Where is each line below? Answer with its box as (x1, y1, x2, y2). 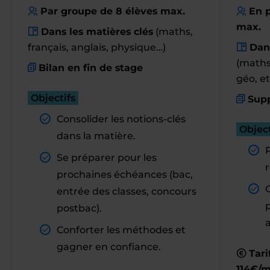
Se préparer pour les (56, 152, 157, 163)
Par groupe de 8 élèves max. (40, 5, 185, 17)
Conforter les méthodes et (56, 224, 186, 236)
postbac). (56, 202, 102, 214)
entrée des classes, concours (56, 186, 196, 197)
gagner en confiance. (56, 241, 161, 253)
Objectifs (30, 92, 75, 104)
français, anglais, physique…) (27, 42, 166, 53)
